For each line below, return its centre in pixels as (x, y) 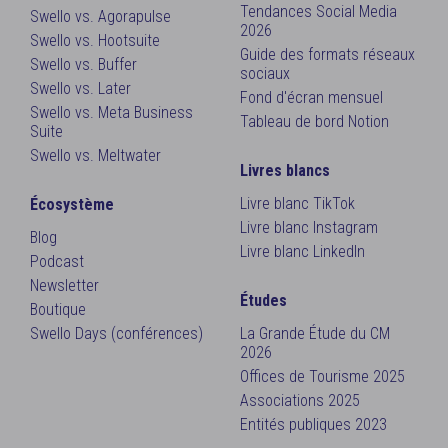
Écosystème (72, 204)
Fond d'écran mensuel (311, 97)
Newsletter (64, 285)
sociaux (265, 73)
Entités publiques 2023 (313, 424)
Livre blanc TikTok (297, 203)
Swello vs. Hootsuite (95, 40)
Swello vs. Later (80, 88)
